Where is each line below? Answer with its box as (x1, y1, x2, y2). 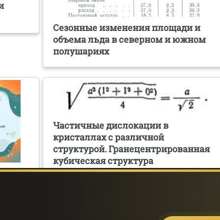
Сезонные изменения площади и (53, 21, 201, 33)
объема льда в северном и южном (53, 33, 206, 45)
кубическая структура (53, 154, 154, 166)
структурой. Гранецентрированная (53, 142, 210, 155)
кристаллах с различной (53, 131, 165, 143)
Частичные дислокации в (53, 119, 169, 131)
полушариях (53, 45, 110, 57)
